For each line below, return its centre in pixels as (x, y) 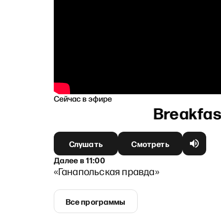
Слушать (86, 143)
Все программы (95, 201)
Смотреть (150, 143)
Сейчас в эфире (83, 98)
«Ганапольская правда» (106, 171)
